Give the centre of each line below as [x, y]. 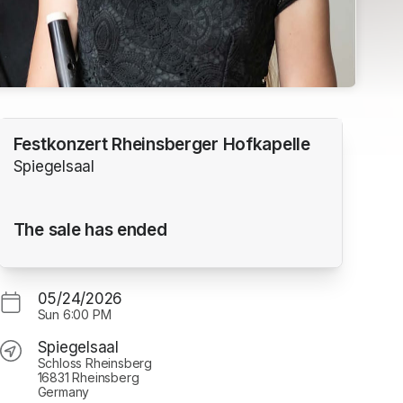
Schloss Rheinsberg [94, 363]
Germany [63, 391]
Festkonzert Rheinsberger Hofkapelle [161, 145]
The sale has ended [90, 229]
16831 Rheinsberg [88, 377]
